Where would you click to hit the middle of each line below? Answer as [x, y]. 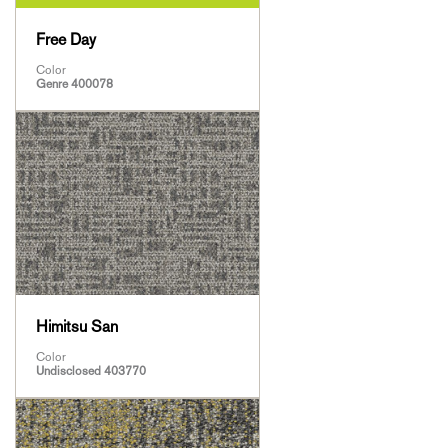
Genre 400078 [74, 84]
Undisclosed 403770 [91, 370]
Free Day [66, 40]
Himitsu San [77, 326]
